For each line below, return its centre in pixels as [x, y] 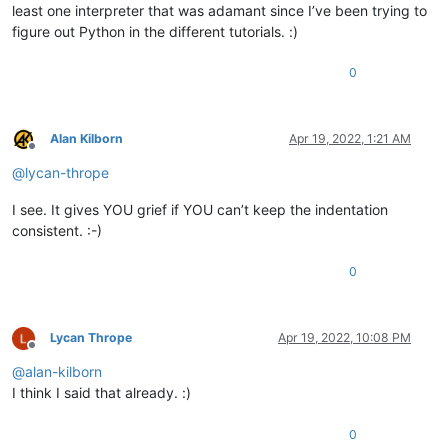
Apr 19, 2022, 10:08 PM [344, 337]
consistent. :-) [57, 230]
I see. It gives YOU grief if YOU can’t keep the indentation [200, 209]
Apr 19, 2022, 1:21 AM [350, 138]
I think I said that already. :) [101, 392]
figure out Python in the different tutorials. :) [155, 31]
